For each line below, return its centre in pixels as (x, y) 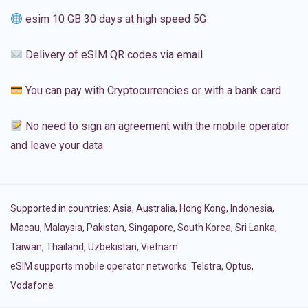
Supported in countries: (62, 209)
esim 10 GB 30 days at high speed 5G (115, 19)
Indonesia (251, 209)
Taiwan (26, 247)
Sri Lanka (255, 228)
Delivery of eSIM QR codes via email (113, 55)
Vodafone (32, 286)
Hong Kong (203, 209)
